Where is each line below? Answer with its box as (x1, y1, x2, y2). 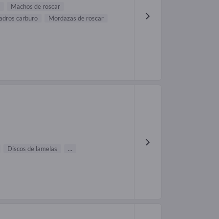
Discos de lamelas (7, 145, 57, 153)
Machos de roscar (11, 2, 60, 10)
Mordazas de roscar (48, 14, 104, 22)
